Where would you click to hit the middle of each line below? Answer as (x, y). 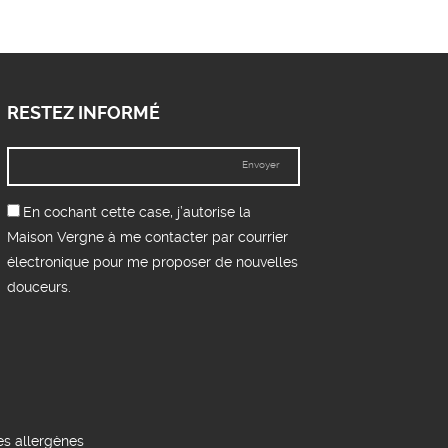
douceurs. (38, 287)
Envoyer (261, 165)
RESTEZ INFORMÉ (83, 113)
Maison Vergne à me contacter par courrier (147, 237)
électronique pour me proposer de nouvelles (152, 262)
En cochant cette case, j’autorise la (136, 212)
